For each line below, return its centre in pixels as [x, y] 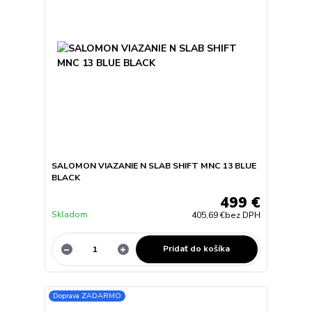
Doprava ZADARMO [87, 296]
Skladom [69, 215]
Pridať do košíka [197, 249]
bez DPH [243, 216]
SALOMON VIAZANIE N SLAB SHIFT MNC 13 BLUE [154, 165]
